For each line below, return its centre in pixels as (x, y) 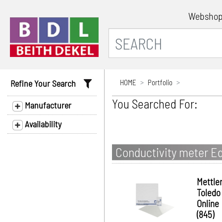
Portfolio (160, 82)
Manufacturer (47, 105)
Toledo (209, 193)
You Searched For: (155, 104)
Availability (42, 124)
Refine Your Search (46, 83)
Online (208, 203)
